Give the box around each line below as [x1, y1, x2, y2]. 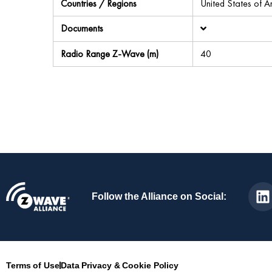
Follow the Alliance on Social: [92, 191, 226, 202]
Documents [61, 22, 103, 35]
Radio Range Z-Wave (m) [61, 47, 158, 60]
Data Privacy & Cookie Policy [60, 260, 179, 270]
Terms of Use [6, 260, 59, 270]
